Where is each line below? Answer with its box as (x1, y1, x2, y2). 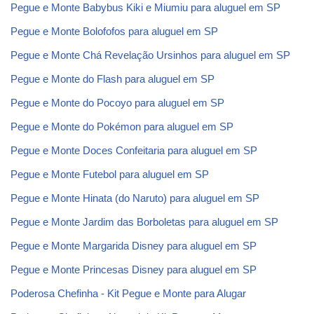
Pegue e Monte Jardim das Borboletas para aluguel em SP (11, 216, 278, 228)
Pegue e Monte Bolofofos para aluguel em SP (11, 25, 218, 37)
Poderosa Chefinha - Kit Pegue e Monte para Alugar (11, 287, 246, 299)
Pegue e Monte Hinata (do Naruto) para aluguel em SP (11, 192, 259, 204)
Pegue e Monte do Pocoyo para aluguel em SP (11, 97, 224, 109)
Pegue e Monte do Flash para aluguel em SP (11, 73, 214, 85)
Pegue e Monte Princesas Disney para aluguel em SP (11, 264, 257, 275)
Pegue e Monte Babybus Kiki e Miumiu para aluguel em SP (11, 1, 280, 13)
